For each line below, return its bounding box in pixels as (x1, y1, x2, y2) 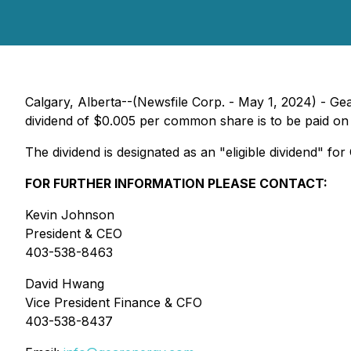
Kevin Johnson (25, 207, 114, 223)
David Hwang (25, 276, 104, 291)
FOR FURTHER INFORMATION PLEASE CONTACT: (25, 175, 327, 191)
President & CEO (25, 226, 122, 241)
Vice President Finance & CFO (25, 295, 202, 310)
